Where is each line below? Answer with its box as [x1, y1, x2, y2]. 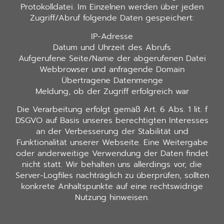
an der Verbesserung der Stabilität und [35, 125, 188, 138]
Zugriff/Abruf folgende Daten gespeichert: [30, 12, 194, 24]
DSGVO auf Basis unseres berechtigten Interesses [15, 114, 208, 127]
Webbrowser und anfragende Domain [39, 63, 184, 75]
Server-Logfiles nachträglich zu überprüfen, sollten [15, 169, 209, 182]
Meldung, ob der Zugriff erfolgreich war [35, 85, 189, 97]
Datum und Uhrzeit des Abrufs [53, 41, 171, 53]
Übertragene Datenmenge [61, 74, 163, 86]
